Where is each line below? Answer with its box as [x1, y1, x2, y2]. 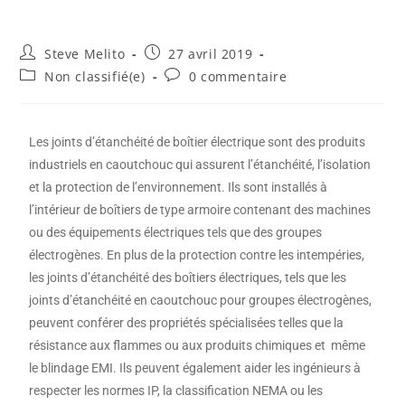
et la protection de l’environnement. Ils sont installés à [29, 180, 328, 194]
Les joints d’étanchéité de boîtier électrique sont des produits [29, 135, 366, 149]
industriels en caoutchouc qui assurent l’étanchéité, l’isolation [29, 157, 372, 172]
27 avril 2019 [168, 45, 253, 62]
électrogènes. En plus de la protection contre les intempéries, [29, 248, 365, 262]
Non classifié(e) [44, 68, 146, 85]
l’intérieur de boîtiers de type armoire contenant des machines [29, 202, 372, 217]
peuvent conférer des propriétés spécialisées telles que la [29, 316, 344, 330]
